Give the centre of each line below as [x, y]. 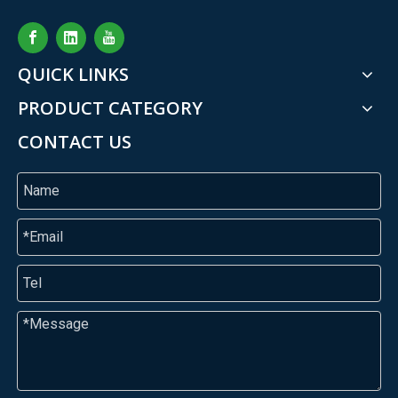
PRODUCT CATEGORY [110, 107]
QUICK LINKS [73, 74]
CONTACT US [75, 141]
